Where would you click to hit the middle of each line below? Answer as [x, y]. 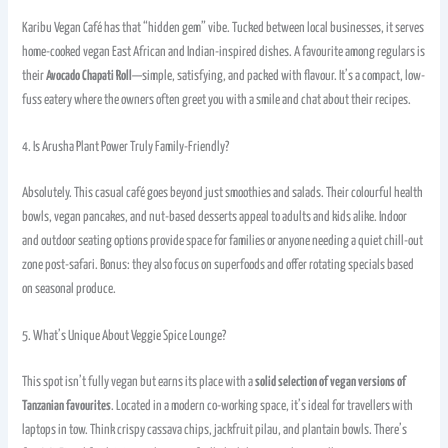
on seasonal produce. [69, 288]
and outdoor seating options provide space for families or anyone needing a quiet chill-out [223, 240]
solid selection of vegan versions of [331, 382]
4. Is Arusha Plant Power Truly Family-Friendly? [126, 147]
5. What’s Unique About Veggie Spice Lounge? [124, 336]
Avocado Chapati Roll [89, 75]
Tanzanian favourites [67, 406]
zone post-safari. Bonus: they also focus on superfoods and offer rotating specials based [218, 264]
